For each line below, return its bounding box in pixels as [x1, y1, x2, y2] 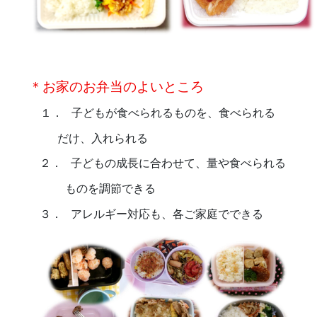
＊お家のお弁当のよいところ [28, 79, 204, 95]
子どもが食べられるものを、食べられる [71, 107, 275, 120]
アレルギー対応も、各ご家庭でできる [70, 207, 263, 220]
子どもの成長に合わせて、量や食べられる [70, 157, 286, 170]
